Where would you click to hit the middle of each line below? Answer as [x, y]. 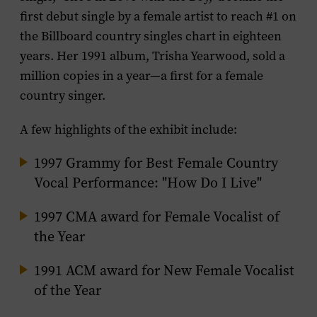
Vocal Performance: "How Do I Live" [148, 183]
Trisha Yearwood [199, 56]
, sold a [266, 56]
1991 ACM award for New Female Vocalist [164, 271]
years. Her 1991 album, [86, 56]
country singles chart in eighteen [189, 36]
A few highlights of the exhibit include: [128, 129]
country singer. [63, 96]
